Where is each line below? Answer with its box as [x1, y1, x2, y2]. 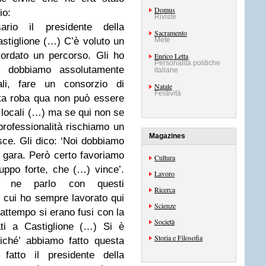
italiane [154, 66, 178, 74]
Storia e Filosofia [154, 233, 202, 242]
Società [154, 217, 175, 226]
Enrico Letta [154, 51, 188, 61]
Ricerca [154, 185, 175, 194]
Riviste [154, 12, 176, 21]
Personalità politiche [154, 59, 220, 67]
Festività [154, 89, 181, 97]
